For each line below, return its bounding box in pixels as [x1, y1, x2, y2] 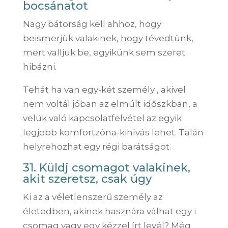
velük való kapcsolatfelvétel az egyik [22, 112, 182, 123]
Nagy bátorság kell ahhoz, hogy [22, 18, 161, 29]
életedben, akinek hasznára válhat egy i [22, 206, 196, 216]
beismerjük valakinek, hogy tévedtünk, [22, 33, 193, 43]
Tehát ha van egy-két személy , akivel [22, 84, 186, 95]
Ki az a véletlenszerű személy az [22, 191, 163, 202]
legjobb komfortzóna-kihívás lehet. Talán [22, 127, 204, 137]
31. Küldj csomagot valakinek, [22, 160, 190, 175]
